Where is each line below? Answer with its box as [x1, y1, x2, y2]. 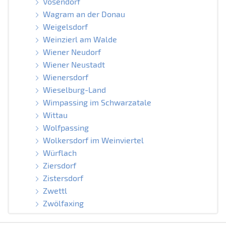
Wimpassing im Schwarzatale [42, 97, 151, 107]
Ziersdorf [42, 160, 76, 170]
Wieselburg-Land [42, 84, 106, 94]
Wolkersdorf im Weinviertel [42, 135, 144, 145]
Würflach [42, 147, 77, 157]
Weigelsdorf [42, 21, 88, 31]
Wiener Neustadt [42, 59, 105, 69]
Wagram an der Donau [42, 9, 125, 19]
